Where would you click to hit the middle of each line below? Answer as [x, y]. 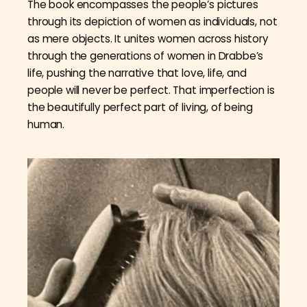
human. [46, 125]
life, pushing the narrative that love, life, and [137, 73]
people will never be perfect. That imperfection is [151, 90]
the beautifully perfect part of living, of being [140, 108]
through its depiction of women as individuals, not [152, 22]
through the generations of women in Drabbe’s [146, 56]
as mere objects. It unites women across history [148, 39]
